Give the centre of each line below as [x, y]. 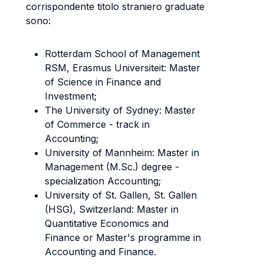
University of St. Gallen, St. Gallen [121, 195]
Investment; [71, 96]
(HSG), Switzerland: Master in [112, 209]
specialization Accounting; [103, 181]
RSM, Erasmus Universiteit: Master [123, 68]
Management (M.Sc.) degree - [112, 167]
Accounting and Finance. [100, 252]
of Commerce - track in [97, 124]
